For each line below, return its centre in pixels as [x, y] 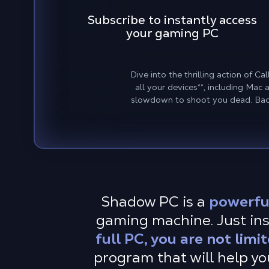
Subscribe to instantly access [172, 20]
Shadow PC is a [155, 201]
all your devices [166, 87]
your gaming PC [172, 33]
